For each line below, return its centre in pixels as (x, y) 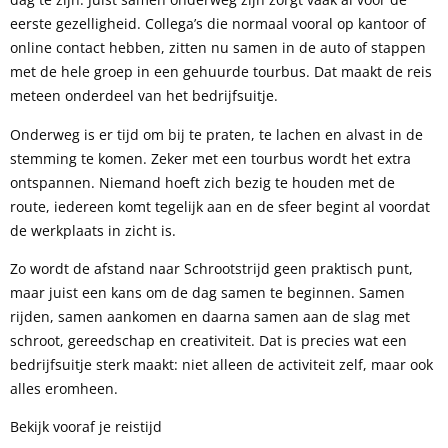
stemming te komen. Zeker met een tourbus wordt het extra (210, 158)
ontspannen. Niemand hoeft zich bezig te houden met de (202, 182)
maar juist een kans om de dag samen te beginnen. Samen (207, 293)
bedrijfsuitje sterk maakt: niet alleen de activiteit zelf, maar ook (221, 365)
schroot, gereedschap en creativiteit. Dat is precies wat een (208, 341)
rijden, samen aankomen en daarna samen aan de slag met (210, 317)
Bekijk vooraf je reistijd (86, 427)
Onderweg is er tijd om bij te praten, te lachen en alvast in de (216, 134)
